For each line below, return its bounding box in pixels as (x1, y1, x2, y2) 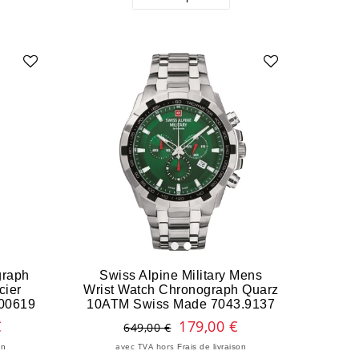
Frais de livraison (177, 341, 247, 351)
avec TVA (115, 341, 154, 352)
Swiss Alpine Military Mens (99, 267, 263, 282)
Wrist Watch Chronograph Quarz (83, 281, 279, 296)
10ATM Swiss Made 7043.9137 (87, 296, 276, 311)
